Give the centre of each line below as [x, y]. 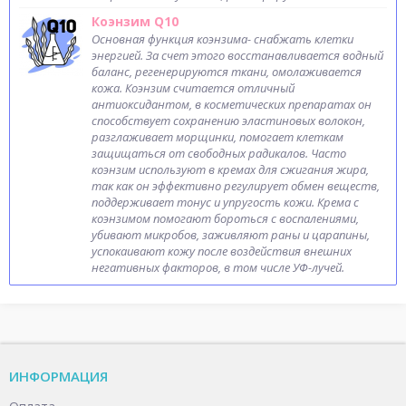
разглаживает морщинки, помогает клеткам [217, 137]
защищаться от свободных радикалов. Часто [219, 153]
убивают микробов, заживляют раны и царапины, [231, 235]
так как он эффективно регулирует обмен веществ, [236, 186]
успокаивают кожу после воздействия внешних [222, 251]
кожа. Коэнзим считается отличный [193, 88]
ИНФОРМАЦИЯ [58, 376]
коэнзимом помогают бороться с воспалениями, [225, 218]
